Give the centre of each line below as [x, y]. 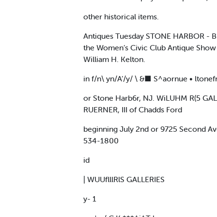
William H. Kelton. [114, 59]
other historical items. [121, 16]
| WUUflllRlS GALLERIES [124, 179]
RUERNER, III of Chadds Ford [133, 109]
